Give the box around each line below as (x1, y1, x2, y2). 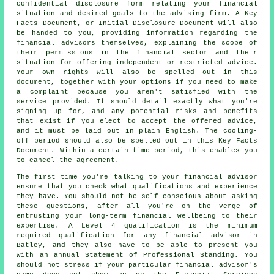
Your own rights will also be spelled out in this (17, 68, 257, 76)
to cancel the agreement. (17, 156, 120, 164)
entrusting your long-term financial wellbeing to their (17, 212, 257, 220)
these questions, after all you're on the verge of (17, 202, 257, 210)
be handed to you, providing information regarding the (17, 29, 257, 37)
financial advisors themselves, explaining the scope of (17, 39, 257, 46)
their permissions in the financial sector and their (17, 48, 257, 56)
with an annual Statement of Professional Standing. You (17, 251, 257, 259)
